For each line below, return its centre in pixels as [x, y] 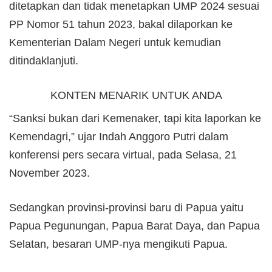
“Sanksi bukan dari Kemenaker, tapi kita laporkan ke [135, 118]
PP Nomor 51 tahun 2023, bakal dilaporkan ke [121, 24]
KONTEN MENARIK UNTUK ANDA [136, 95]
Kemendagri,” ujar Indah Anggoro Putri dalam [119, 136]
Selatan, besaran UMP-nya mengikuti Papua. [118, 244]
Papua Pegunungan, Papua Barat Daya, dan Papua [134, 226]
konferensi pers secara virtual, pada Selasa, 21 [123, 155]
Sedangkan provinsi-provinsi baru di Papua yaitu [126, 207]
